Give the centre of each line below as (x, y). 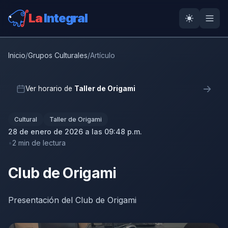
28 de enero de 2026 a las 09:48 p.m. (75, 132)
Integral (66, 18)
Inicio (17, 55)
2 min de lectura (39, 143)
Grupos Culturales (58, 55)
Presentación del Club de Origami (72, 200)
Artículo (103, 55)
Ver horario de (50, 89)
